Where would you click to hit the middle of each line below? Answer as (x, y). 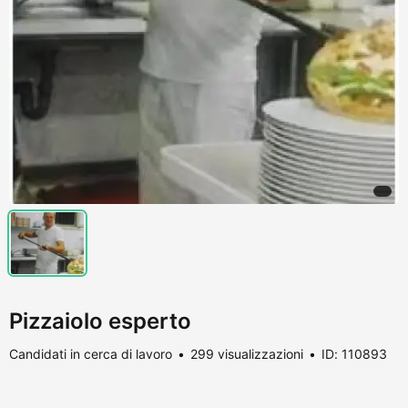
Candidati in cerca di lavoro (91, 353)
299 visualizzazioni (247, 353)
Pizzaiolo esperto (100, 321)
